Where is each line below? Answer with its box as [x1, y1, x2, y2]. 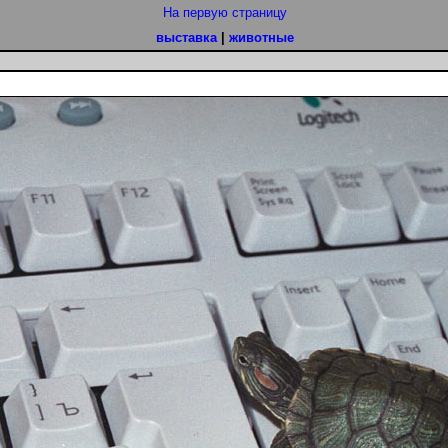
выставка [155, 30, 217, 45]
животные [228, 30, 294, 45]
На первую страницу [162, 5, 287, 20]
